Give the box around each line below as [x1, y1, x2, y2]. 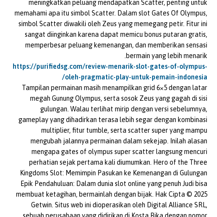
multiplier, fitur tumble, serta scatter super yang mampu [41, 126, 207, 135]
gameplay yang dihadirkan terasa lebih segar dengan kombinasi [18, 116, 207, 124]
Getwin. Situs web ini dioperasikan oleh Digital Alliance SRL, [31, 201, 207, 209]
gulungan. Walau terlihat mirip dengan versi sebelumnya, [40, 105, 207, 113]
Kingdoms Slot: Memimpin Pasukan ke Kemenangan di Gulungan [20, 169, 207, 177]
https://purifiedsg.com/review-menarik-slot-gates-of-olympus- [13, 62, 207, 71]
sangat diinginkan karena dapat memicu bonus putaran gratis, [25, 31, 207, 39]
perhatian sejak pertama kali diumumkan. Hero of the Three [29, 158, 207, 167]
